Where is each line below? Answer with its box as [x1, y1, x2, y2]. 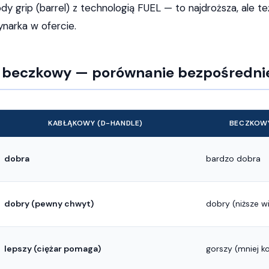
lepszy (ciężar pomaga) [4, 243, 101, 254]
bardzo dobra [206, 153, 261, 164]
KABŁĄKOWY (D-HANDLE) [48, 118, 143, 128]
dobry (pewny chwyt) [4, 198, 94, 209]
